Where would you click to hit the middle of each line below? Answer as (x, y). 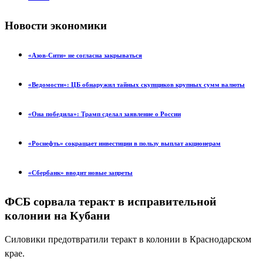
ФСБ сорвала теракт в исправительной (111, 202)
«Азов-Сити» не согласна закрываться (85, 55)
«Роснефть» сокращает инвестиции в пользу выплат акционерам (124, 144)
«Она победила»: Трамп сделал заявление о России (104, 114)
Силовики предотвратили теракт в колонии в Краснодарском (128, 239)
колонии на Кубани (58, 216)
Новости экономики (56, 26)
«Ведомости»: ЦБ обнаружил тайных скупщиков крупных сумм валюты (136, 85)
